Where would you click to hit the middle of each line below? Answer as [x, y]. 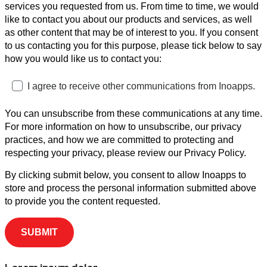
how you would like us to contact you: [83, 59]
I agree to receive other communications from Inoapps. [141, 86]
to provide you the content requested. [83, 201]
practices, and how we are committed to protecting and [119, 140]
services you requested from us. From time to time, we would [132, 7]
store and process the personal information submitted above [131, 188]
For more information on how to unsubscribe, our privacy [123, 127]
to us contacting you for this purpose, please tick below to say [133, 46]
